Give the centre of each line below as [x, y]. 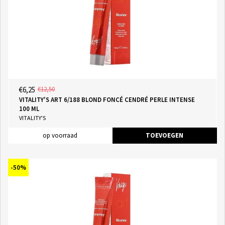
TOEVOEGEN [164, 135]
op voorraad [60, 135]
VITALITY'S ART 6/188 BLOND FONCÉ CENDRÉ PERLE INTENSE [107, 99]
